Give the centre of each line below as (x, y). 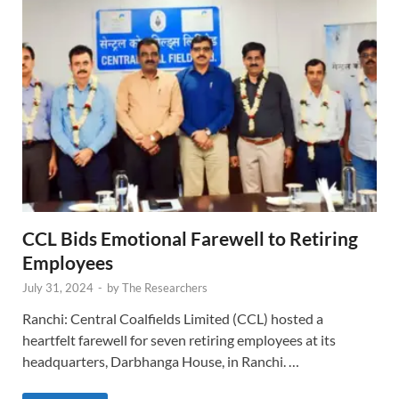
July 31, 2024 (58, 287)
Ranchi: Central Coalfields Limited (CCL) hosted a (173, 318)
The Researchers (165, 287)
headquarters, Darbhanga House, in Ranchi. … (161, 361)
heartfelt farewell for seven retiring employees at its (179, 339)
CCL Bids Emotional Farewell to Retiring (190, 238)
